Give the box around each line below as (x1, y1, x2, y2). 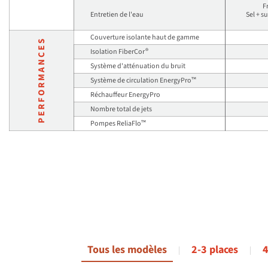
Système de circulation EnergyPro (90, 75, 191, 86)
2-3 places (191, 242, 238, 257)
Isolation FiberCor (90, 46, 145, 57)
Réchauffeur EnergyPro (90, 89, 160, 100)
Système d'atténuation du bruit (90, 60, 185, 71)
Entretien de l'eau (90, 9, 144, 20)
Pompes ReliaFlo (90, 118, 141, 129)
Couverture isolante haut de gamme (90, 32, 199, 42)
